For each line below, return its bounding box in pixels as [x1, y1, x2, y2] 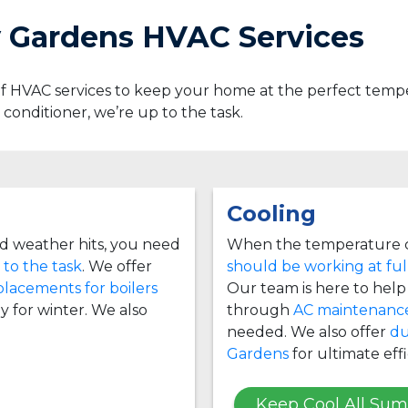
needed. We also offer [227, 322, 390, 341]
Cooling [227, 199, 316, 227]
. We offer [82, 257, 152, 275]
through [227, 301, 293, 319]
